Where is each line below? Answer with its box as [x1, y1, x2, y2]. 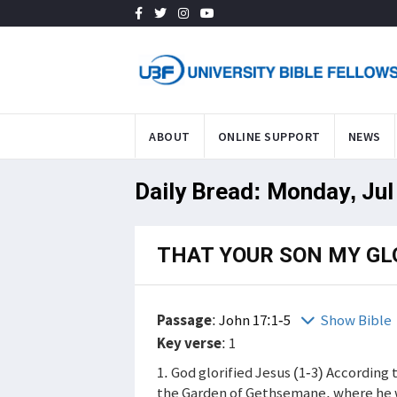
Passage [157, 309, 212, 330]
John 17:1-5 [219, 309, 293, 330]
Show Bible [320, 309, 392, 330]
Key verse [157, 332, 222, 353]
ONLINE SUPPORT [217, 128, 321, 144]
